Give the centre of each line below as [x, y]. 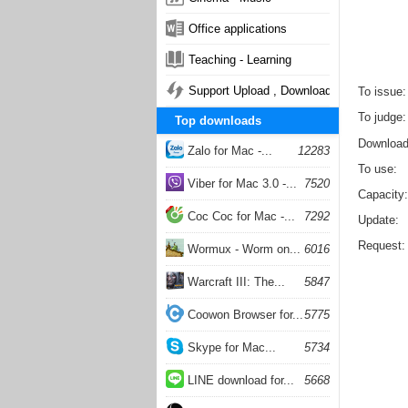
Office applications [238, 29]
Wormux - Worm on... [242, 249]
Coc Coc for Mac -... [240, 216]
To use [376, 168]
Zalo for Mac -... [228, 151]
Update [377, 219]
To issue [380, 92]
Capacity [381, 194]
